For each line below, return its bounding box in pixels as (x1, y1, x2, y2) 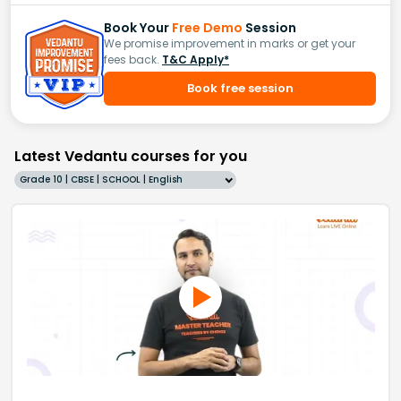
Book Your (104, 18, 172, 37)
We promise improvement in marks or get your (104, 35, 355, 51)
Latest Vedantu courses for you (14, 146, 247, 167)
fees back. (104, 51, 159, 67)
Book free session (186, 79, 294, 97)
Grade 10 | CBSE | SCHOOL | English (20, 173, 183, 187)
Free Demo (172, 18, 243, 37)
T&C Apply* (162, 51, 229, 67)
